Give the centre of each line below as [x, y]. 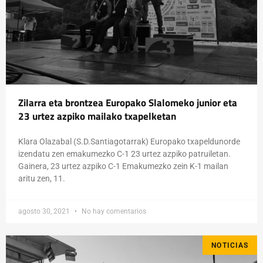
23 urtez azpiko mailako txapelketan [97, 117]
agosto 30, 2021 [45, 212]
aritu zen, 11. [42, 179]
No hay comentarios [113, 212]
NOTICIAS [230, 245]
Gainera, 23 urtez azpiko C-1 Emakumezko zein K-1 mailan [123, 166]
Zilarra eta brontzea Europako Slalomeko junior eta [128, 103]
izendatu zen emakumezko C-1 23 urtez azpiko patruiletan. [124, 154]
